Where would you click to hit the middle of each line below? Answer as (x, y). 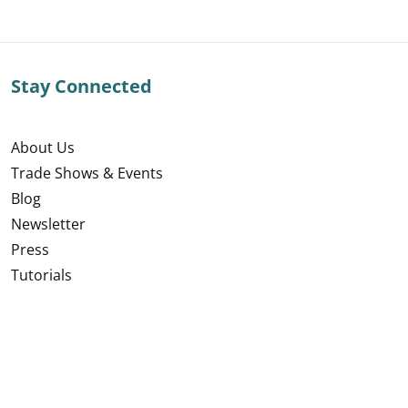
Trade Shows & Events (87, 173)
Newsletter (48, 224)
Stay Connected (81, 86)
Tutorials (41, 275)
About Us (42, 148)
